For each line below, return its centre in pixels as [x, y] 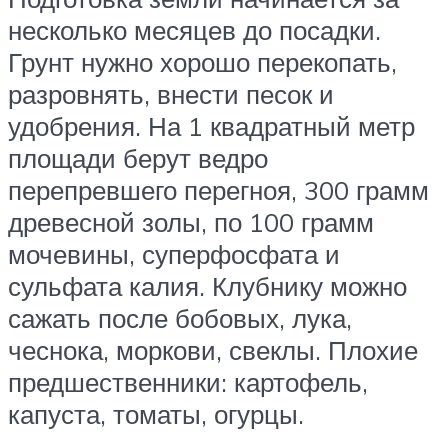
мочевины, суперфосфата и [174, 254]
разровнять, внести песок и [171, 94]
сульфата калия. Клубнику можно [207, 286]
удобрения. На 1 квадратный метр [211, 126]
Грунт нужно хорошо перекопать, [202, 62]
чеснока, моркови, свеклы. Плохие [213, 350]
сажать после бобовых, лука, [180, 318]
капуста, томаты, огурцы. [156, 414]
